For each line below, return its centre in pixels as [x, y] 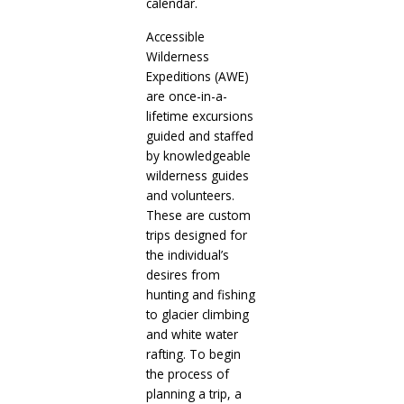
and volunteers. [190, 195]
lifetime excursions [199, 115]
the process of [187, 373]
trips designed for [196, 234]
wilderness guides [197, 175]
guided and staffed [199, 135]
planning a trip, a [193, 393]
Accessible [175, 36]
